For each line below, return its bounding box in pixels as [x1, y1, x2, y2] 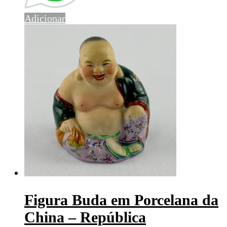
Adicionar [24, 13, 65, 24]
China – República [24, 209, 146, 226]
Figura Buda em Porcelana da [24, 192, 218, 209]
